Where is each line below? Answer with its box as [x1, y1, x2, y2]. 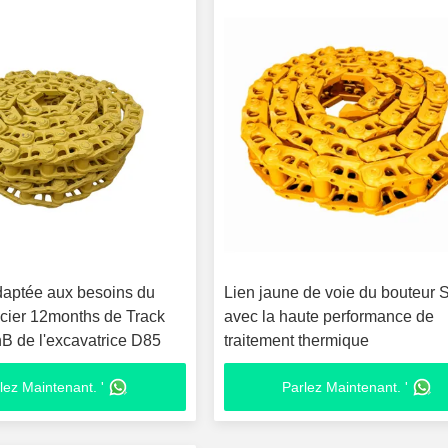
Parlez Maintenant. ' [282, 379, 409, 395]
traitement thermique [224, 332, 370, 349]
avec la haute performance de [224, 308, 435, 325]
